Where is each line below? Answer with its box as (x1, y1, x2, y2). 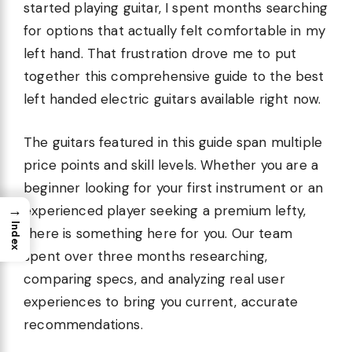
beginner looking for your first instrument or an (24, 178, 324, 196)
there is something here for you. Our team (24, 224, 292, 242)
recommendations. (24, 315, 143, 333)
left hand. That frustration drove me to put (24, 45, 297, 63)
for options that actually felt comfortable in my (24, 22, 326, 40)
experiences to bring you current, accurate (24, 292, 299, 310)
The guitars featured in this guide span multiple (24, 133, 323, 151)
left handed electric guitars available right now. (24, 90, 321, 108)
